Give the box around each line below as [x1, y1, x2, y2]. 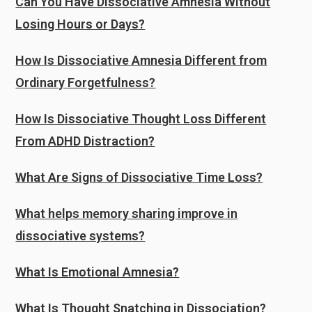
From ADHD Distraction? [15, 134, 155, 148]
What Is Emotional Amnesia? [15, 265, 180, 279]
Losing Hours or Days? [15, 17, 146, 31]
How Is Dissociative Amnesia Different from [15, 53, 267, 68]
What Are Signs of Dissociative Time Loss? [15, 170, 263, 185]
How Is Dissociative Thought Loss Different [15, 111, 267, 126]
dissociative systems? [15, 228, 146, 243]
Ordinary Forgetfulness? [15, 75, 156, 90]
